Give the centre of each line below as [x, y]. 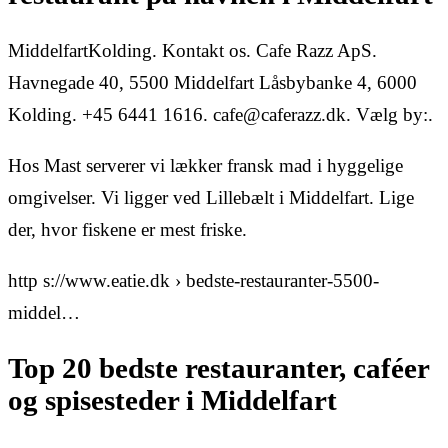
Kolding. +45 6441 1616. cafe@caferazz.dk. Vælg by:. [220, 115]
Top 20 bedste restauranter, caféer [218, 368]
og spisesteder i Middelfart [172, 400]
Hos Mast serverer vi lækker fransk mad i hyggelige [205, 166]
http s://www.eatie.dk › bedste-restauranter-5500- [193, 281]
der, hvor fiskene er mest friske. [127, 230]
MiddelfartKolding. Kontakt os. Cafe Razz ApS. [192, 51]
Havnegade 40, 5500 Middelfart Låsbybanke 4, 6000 [212, 83]
